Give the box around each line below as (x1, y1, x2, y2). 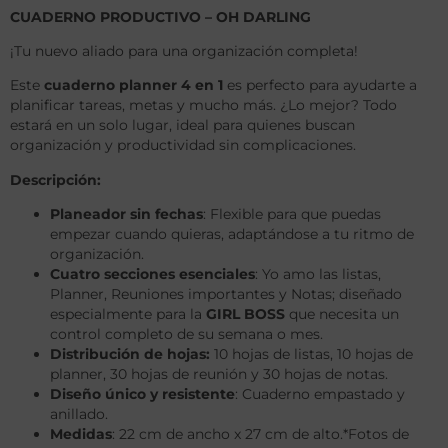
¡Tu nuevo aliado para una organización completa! (10, 42, 358, 61)
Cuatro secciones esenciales (50, 265, 255, 284)
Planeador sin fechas (50, 205, 203, 224)
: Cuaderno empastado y (235, 385, 405, 404)
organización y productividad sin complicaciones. (10, 136, 356, 155)
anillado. (50, 405, 108, 424)
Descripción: (10, 170, 101, 189)
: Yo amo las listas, (255, 265, 381, 284)
